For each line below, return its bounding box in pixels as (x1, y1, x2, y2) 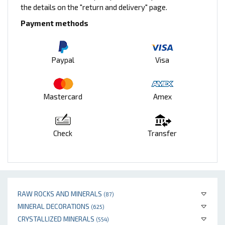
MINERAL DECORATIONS (18, 202, 91, 211)
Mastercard (43, 92, 82, 101)
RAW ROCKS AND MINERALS (18, 189, 103, 198)
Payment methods (21, 19, 88, 28)
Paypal (51, 55, 74, 65)
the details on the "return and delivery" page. (21, 3, 167, 12)
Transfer (148, 129, 177, 138)
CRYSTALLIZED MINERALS (18, 214, 96, 223)
